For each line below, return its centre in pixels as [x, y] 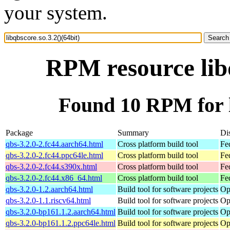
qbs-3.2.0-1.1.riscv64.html [48, 200]
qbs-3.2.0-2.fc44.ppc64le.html [54, 155]
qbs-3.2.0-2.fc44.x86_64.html [54, 178]
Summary [133, 132]
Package [19, 132]
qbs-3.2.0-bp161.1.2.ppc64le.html [61, 223]
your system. [56, 13]
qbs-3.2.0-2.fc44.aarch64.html [54, 144]
